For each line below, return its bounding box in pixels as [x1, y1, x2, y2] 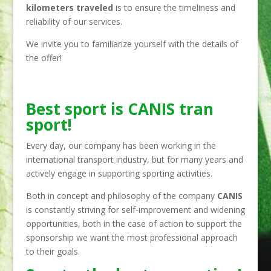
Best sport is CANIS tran [25, 98, 214, 120]
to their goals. [25, 246, 80, 258]
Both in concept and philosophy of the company [25, 190, 217, 202]
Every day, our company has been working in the [25, 140, 216, 152]
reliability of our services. [25, 16, 122, 28]
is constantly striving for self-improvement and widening [25, 204, 245, 216]
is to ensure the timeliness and [113, 2, 235, 14]
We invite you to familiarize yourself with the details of [25, 38, 238, 50]
